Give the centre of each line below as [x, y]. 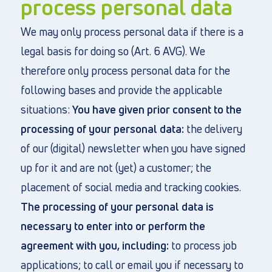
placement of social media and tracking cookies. [131, 187]
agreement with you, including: [94, 245]
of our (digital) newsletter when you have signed [133, 148]
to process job [202, 245]
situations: [46, 109]
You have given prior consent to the [157, 109]
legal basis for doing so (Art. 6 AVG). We [113, 51]
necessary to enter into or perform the [113, 226]
